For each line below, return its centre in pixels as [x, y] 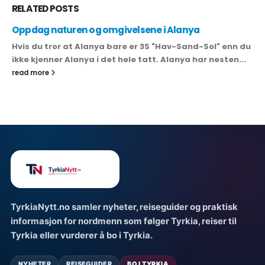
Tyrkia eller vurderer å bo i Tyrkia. [82, 235]
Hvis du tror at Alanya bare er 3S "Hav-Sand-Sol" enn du [131, 46]
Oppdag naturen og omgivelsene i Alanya [106, 30]
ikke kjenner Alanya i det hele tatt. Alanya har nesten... [129, 59]
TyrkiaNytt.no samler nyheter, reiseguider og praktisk [124, 207]
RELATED [31, 8]
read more [31, 72]
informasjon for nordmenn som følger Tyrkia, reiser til [124, 221]
